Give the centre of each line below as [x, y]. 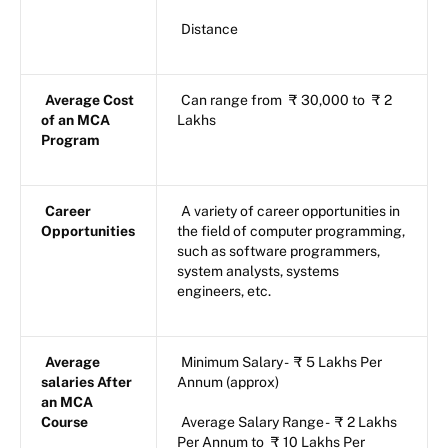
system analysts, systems [258, 271]
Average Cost [89, 100]
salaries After [86, 382]
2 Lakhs [372, 422]
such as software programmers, [278, 251]
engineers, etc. [224, 291]
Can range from [233, 100]
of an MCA [75, 120]
